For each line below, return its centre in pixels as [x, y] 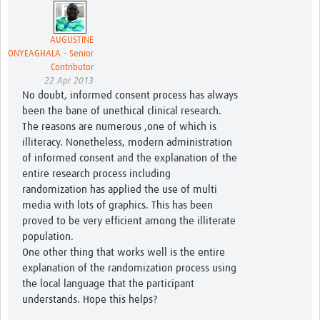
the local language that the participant [108, 284]
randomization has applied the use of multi [120, 190]
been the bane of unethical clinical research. [122, 111]
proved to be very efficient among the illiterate [129, 221]
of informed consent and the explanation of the [130, 159]
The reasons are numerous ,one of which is [119, 127]
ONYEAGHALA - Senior [51, 54]
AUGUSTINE [72, 41]
